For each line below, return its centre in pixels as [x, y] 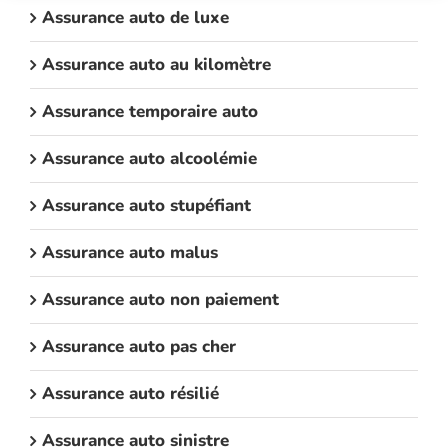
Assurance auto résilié [130, 393]
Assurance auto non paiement [160, 299]
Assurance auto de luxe [135, 17]
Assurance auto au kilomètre [156, 64]
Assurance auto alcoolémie [149, 158]
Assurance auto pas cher [139, 346]
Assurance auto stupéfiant [146, 205]
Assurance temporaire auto [150, 111]
